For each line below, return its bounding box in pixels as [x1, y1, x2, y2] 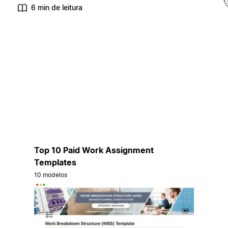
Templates [34, 157, 76, 167]
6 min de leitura [31, 3, 82, 12]
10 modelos [34, 170, 68, 179]
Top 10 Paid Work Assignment [34, 145, 154, 155]
